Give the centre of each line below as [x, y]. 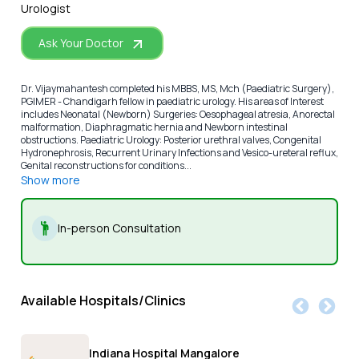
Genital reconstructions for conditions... [106, 166]
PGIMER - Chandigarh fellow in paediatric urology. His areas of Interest [172, 102]
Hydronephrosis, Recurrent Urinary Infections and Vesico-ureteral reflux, [179, 153]
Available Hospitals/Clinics [103, 301]
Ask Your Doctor [81, 43]
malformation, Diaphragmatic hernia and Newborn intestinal [154, 127]
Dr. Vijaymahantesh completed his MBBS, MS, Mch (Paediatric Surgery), [177, 89]
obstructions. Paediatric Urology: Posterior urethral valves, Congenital [171, 140]
